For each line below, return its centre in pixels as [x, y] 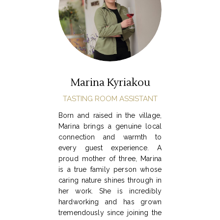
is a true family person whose [110, 170]
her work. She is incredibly [110, 191]
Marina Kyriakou [110, 83]
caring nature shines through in [110, 180]
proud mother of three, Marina [110, 159]
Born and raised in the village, [110, 116]
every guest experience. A [110, 148]
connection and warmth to [110, 137]
